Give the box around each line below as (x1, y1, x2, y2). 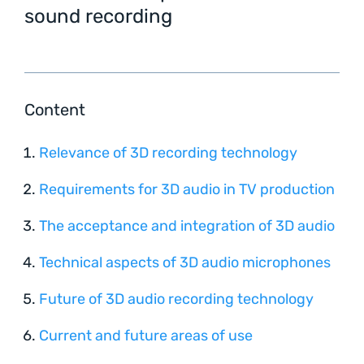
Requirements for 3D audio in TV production (39, 180, 335, 198)
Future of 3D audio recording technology (39, 289, 314, 308)
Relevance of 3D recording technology (39, 143, 297, 162)
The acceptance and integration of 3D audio (39, 216, 335, 235)
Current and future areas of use (39, 326, 253, 344)
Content (24, 99, 85, 119)
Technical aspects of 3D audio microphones (39, 253, 331, 271)
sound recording (24, 4, 172, 28)
